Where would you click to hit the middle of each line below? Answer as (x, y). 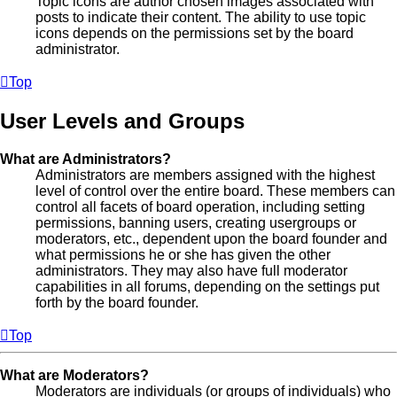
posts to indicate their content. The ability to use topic (201, 17)
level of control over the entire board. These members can (215, 191)
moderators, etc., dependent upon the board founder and (211, 238)
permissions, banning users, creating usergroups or (196, 222)
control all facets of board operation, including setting (200, 206)
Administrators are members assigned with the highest (205, 175)
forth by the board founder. (117, 302)
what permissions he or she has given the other (183, 254)
